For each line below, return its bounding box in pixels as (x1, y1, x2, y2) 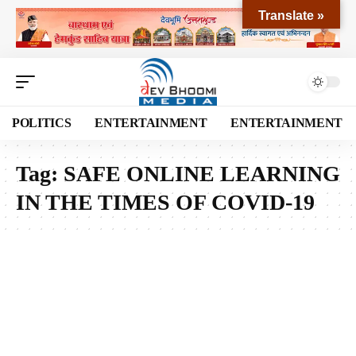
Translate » (258, 9, 324, 22)
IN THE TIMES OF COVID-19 (16, 189, 315, 215)
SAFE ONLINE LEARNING (64, 161, 340, 186)
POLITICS (12, 115, 72, 130)
